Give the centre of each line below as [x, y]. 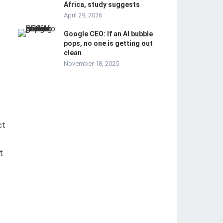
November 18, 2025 [91, 63]
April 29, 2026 [83, 15]
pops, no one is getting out [108, 43]
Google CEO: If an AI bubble [108, 34]
